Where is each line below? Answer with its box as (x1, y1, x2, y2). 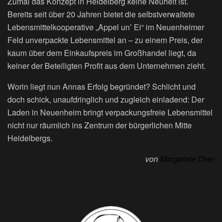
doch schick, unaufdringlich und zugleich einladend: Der (7, 93, 204, 105)
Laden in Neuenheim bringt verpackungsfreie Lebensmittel (7, 106, 213, 118)
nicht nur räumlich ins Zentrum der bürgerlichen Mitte (7, 119, 192, 131)
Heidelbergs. (7, 132, 53, 144)
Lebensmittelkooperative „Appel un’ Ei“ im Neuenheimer (7, 21, 204, 33)
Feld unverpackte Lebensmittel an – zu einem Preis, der (7, 34, 203, 46)
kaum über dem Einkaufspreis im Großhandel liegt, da (7, 47, 196, 58)
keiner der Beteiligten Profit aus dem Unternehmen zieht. (7, 59, 206, 71)
